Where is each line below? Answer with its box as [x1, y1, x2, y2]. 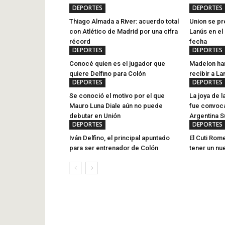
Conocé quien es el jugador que [69, 60, 165, 67]
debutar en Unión [69, 112, 121, 120]
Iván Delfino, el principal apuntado [69, 134, 170, 142]
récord [69, 38, 90, 45]
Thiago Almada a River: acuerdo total [69, 18, 179, 25]
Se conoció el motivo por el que [69, 92, 165, 99]
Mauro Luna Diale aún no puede [69, 102, 163, 109]
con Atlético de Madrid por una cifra [69, 28, 178, 35]
